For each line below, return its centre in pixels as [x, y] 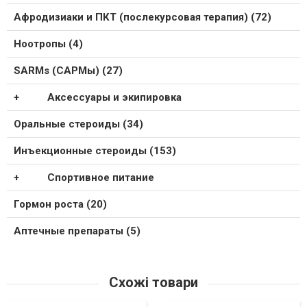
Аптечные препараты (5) [77, 231]
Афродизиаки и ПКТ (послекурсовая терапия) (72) [143, 17]
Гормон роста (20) [60, 205]
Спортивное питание [100, 178]
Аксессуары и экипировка [114, 98]
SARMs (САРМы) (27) [68, 71]
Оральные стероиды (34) [78, 124]
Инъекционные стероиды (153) [95, 151]
